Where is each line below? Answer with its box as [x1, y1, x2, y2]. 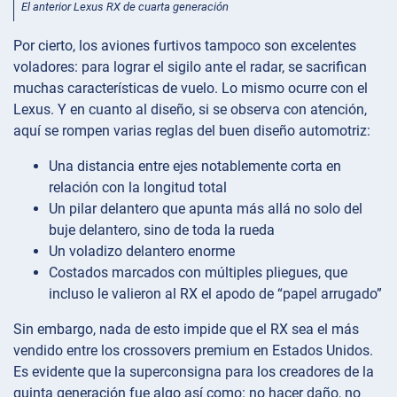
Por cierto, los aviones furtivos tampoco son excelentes [13, 36, 356, 54]
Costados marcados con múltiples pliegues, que [49, 263, 347, 281]
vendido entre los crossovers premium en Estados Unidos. [13, 341, 373, 359]
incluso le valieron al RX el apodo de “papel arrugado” [49, 284, 382, 302]
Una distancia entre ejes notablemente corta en [49, 157, 341, 175]
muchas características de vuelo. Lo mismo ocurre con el [13, 79, 368, 97]
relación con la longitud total [49, 178, 227, 196]
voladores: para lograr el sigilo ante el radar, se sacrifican [13, 58, 367, 75]
